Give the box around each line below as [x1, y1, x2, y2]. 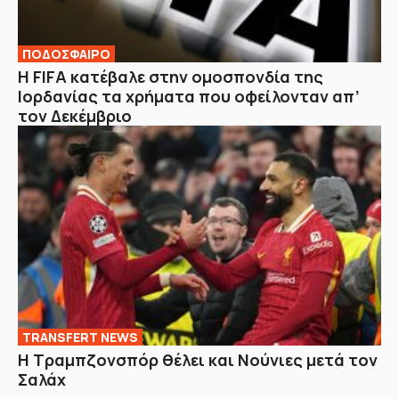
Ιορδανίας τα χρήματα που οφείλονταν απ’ [18, 85, 360, 107]
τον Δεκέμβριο [18, 104, 132, 126]
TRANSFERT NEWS [22, 329, 138, 346]
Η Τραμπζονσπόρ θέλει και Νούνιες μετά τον [18, 349, 378, 371]
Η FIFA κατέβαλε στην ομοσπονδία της [18, 65, 323, 87]
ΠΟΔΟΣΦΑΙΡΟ [22, 45, 110, 62]
